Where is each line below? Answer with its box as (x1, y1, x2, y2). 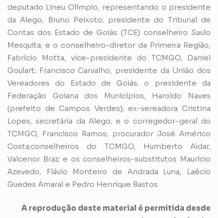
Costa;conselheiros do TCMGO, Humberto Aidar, (7, 142, 211, 151)
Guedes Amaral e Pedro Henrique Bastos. (7, 180, 159, 189)
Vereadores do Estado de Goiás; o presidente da (7, 78, 211, 88)
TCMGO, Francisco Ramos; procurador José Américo (7, 129, 211, 139)
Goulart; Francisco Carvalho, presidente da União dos (7, 66, 211, 75)
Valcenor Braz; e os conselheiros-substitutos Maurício (7, 154, 211, 164)
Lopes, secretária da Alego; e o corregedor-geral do (7, 116, 211, 126)
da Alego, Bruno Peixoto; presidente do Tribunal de (7, 15, 211, 25)
